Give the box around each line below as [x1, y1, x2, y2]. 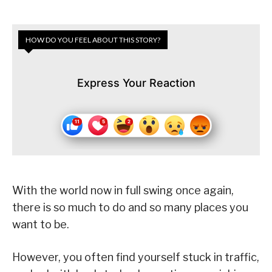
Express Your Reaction [76, 76, 195, 90]
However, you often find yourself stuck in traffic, [12, 251, 259, 264]
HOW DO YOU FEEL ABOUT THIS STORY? [25, 35, 160, 45]
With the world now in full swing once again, [12, 184, 234, 197]
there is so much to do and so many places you [12, 201, 248, 214]
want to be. [12, 218, 69, 231]
